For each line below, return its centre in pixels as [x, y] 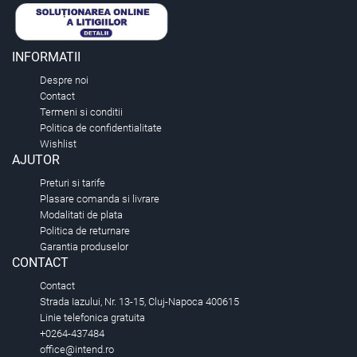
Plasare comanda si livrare [100, 199]
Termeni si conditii [81, 112]
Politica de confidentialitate [101, 128]
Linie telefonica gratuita [92, 318]
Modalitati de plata [81, 215]
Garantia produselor [84, 247]
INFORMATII [46, 57]
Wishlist [58, 144]
